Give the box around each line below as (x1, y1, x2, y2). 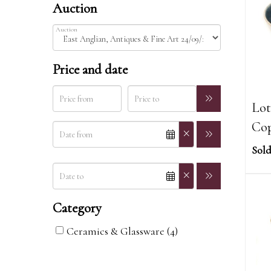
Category (53, 200, 102, 216)
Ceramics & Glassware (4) (67, 224, 178, 238)
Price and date (53, 61, 128, 77)
